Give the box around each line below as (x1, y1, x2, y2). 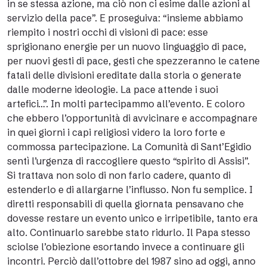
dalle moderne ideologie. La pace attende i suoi (7, 83, 218, 95)
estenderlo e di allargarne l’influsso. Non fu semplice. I (7, 184, 253, 195)
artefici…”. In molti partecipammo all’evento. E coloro (7, 98, 245, 110)
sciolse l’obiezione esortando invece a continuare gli (7, 241, 244, 253)
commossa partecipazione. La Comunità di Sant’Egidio (7, 141, 252, 153)
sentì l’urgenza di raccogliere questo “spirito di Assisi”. (7, 155, 250, 167)
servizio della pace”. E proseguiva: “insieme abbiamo (7, 12, 243, 24)
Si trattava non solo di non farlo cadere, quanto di (7, 169, 231, 181)
